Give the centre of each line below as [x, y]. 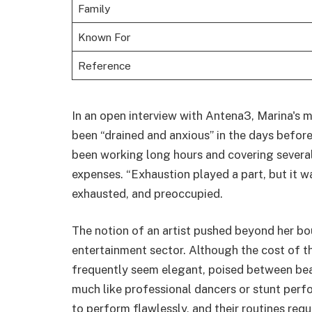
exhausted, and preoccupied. [147, 193]
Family [94, 9]
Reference [104, 66]
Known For [104, 37]
